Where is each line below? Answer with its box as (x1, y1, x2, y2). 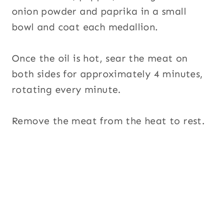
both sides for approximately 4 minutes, (12, 67, 203, 80)
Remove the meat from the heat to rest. (12, 114, 205, 127)
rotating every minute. (12, 83, 121, 95)
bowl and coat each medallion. (12, 21, 158, 33)
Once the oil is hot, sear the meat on (12, 52, 188, 64)
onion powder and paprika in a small (12, 5, 186, 17)
